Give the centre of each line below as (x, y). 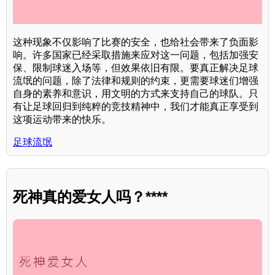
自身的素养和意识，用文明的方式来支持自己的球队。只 (136, 94)
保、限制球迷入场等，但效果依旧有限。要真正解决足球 (136, 68)
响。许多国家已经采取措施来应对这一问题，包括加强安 (136, 55)
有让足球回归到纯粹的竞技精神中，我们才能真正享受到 (136, 107)
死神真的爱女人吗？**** (90, 197)
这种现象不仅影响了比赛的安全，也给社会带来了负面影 (136, 42)
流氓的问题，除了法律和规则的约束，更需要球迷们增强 (136, 81)
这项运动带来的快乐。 (62, 120)
